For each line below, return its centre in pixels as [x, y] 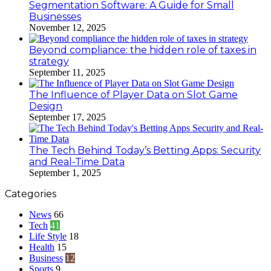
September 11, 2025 [67, 72]
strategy [49, 61]
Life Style [48, 236]
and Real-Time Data [77, 162]
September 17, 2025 [67, 117]
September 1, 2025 [65, 172]
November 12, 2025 [67, 27]
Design [46, 106]
